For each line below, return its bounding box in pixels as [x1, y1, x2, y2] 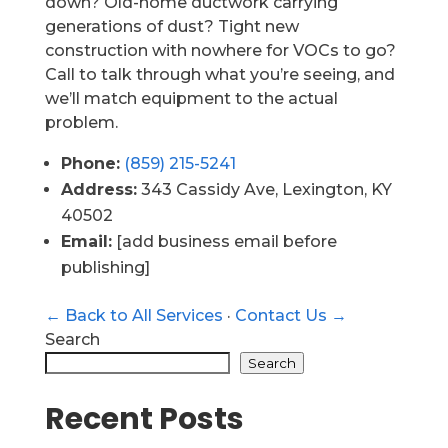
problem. [44, 113, 118, 132]
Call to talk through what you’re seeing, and [44, 65, 395, 84]
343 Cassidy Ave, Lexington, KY [136, 180, 392, 199]
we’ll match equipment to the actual [44, 89, 338, 108]
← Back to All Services [44, 306, 223, 325]
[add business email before [111, 232, 337, 251]
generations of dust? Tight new [44, 17, 299, 36]
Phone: [60, 154, 120, 173]
